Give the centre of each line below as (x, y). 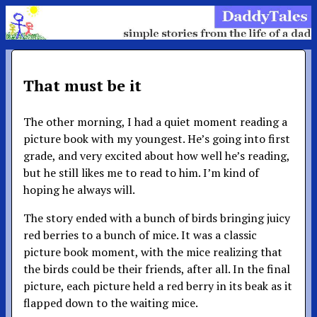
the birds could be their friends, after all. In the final (157, 269)
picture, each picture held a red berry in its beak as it (158, 286)
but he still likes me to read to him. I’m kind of (141, 172)
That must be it (82, 85)
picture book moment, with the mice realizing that (153, 252)
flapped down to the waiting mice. (111, 302)
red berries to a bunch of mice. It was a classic (140, 235)
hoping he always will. (79, 189)
